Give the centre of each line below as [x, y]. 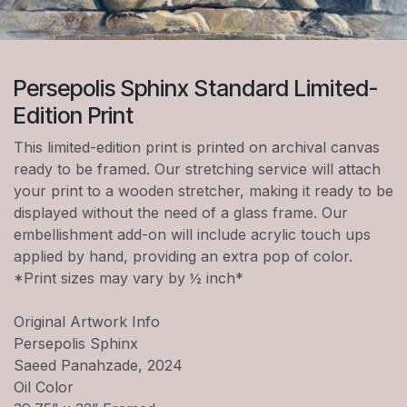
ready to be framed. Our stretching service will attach [197, 169]
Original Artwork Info [87, 322]
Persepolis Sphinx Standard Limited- [196, 89]
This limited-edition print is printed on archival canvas [197, 148]
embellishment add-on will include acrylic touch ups [192, 235]
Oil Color [44, 387]
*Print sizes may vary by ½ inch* [129, 278]
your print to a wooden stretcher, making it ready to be [203, 191]
